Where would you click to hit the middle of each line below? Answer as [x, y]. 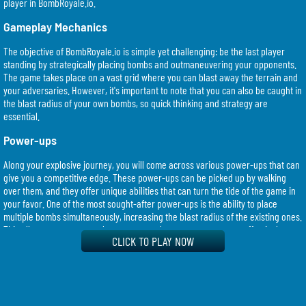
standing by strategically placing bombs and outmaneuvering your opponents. [150, 64]
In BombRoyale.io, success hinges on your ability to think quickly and [131, 277]
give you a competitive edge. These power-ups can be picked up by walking [145, 177]
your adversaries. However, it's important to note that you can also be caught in [153, 89]
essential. [22, 115]
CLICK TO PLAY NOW [153, 241]
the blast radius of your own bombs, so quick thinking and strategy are [136, 102]
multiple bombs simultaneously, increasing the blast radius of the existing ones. [153, 216]
